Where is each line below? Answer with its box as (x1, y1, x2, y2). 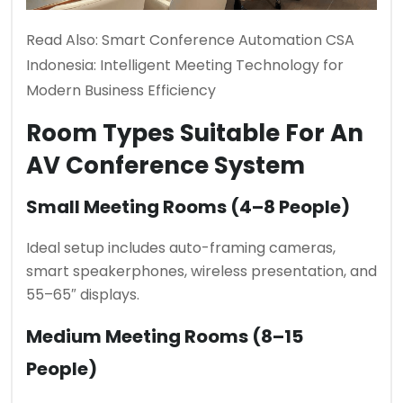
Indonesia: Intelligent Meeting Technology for (26, 54, 344, 76)
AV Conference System (26, 148, 305, 182)
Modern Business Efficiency (26, 79, 216, 101)
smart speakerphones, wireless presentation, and (26, 260, 377, 282)
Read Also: (26, 29, 102, 50)
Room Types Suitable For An (26, 116, 363, 149)
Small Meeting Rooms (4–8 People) (26, 193, 350, 219)
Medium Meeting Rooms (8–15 (26, 323, 303, 349)
